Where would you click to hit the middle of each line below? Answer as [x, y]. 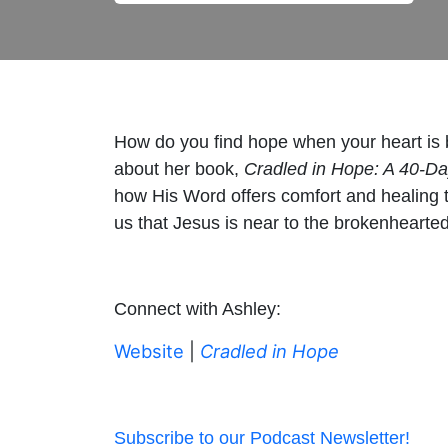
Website [149, 351]
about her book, [179, 168]
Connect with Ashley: [197, 308]
